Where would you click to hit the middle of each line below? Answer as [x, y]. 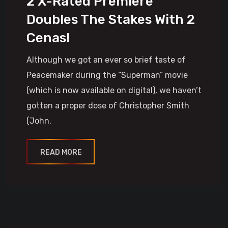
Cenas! [48, 38]
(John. [39, 121]
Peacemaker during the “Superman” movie [107, 75]
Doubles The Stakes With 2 [111, 20]
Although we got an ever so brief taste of [106, 60]
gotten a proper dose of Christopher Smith [108, 106]
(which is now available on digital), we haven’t [114, 90]
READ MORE [61, 152]
